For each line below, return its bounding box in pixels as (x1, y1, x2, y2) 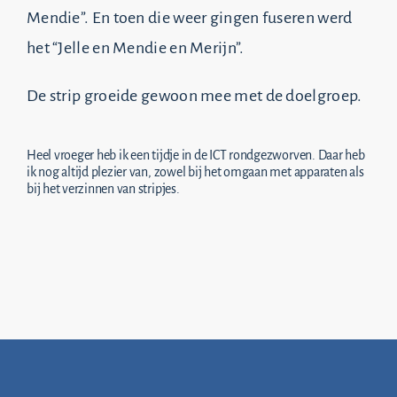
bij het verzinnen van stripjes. (26, 182, 180, 197)
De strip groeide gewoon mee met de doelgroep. (26, 87, 362, 105)
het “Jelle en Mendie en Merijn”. (26, 39, 245, 57)
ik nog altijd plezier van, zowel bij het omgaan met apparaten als (26, 165, 364, 180)
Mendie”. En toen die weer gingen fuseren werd (26, 9, 353, 27)
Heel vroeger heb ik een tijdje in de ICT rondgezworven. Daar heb (26, 148, 365, 163)
